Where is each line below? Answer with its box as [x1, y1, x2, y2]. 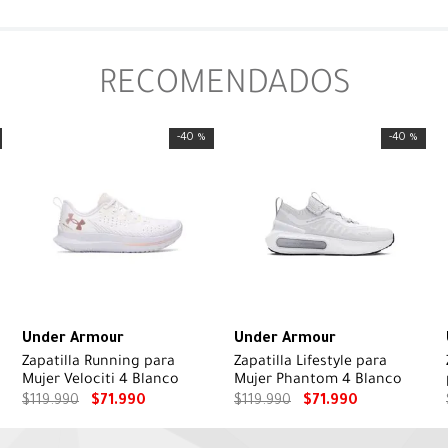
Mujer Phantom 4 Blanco [234, 372, 402, 389]
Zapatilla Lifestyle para [234, 354, 387, 371]
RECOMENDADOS [98, 68, 350, 105]
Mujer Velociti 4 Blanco [22, 372, 179, 389]
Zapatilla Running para [22, 354, 175, 371]
